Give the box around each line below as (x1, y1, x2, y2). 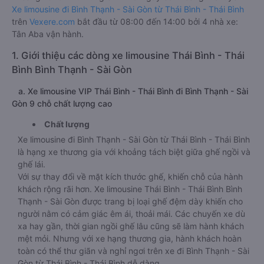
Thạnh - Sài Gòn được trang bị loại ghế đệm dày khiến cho (18, 196, 243, 206)
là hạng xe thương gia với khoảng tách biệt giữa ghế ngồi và (18, 147, 250, 157)
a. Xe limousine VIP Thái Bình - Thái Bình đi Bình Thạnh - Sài (12, 86, 248, 96)
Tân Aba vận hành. (12, 29, 84, 39)
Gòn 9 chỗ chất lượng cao (12, 98, 112, 108)
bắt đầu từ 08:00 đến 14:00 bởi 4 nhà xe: (75, 16, 238, 27)
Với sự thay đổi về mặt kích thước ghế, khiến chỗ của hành (18, 171, 243, 181)
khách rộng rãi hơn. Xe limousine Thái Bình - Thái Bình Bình (18, 184, 242, 194)
